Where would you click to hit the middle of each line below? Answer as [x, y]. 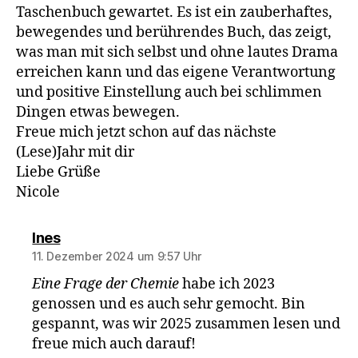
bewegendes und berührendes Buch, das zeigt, [174, 32]
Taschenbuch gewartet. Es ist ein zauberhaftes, [174, 12]
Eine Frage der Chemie [106, 284]
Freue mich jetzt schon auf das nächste [146, 132]
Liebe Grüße [58, 172]
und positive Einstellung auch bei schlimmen [169, 92]
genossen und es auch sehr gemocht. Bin [169, 304]
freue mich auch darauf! [114, 344]
